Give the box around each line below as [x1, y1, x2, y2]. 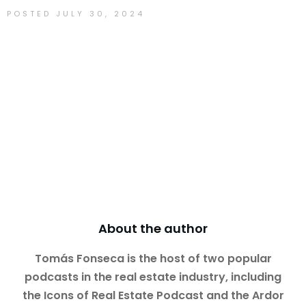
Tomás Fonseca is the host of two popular [34, 251, 272, 267]
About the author [98, 220, 208, 238]
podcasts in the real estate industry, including [25, 269, 281, 286]
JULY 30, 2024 [56, 8, 145, 20]
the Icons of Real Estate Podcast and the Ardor [22, 288, 284, 304]
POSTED [7, 8, 56, 20]
